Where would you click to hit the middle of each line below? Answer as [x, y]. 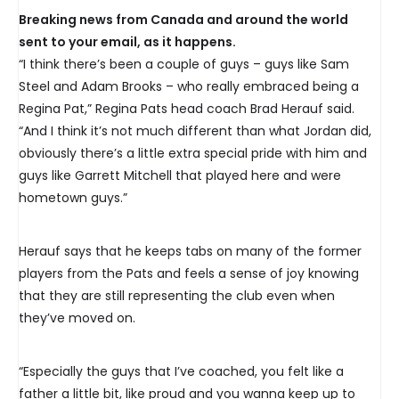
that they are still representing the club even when [177, 296]
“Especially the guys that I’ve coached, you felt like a [181, 372]
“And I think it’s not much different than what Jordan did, [195, 131]
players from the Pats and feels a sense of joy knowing [189, 274]
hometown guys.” [73, 198]
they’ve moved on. [77, 318]
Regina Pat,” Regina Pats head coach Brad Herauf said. [187, 109]
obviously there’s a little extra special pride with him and [193, 154]
